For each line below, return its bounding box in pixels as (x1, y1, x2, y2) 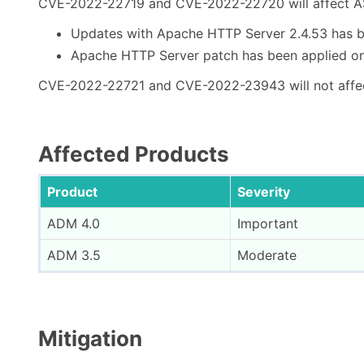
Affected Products (38, 141, 229, 167)
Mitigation (38, 326, 142, 351)
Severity (237, 184, 290, 200)
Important (237, 215, 298, 232)
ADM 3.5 (47, 247, 101, 263)
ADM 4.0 (47, 215, 100, 232)
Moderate (237, 247, 297, 263)
